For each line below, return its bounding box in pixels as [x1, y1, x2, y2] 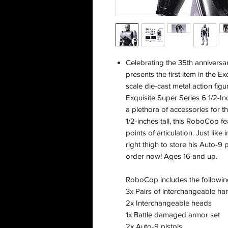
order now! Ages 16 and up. [126, 152, 217, 161]
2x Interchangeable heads [126, 198, 212, 208]
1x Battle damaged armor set [126, 210, 220, 219]
